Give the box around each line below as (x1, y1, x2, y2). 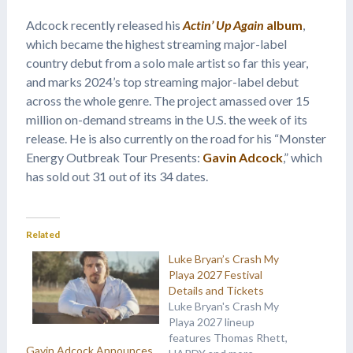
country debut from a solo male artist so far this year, (25, 54, 308, 70)
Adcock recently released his (25, 17, 183, 32)
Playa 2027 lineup (168, 314, 255, 329)
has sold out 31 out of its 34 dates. (25, 168, 208, 184)
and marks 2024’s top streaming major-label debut (25, 73, 299, 89)
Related (25, 228, 60, 240)
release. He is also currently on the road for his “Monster (25, 130, 326, 146)
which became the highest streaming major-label (25, 35, 287, 51)
